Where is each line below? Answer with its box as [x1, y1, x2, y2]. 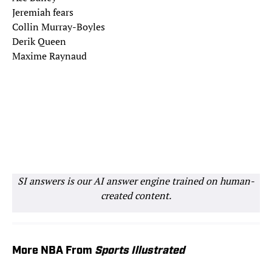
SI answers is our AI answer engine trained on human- [18, 174, 254, 188]
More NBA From [12, 245, 95, 257]
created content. [101, 189, 171, 203]
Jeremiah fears [12, 5, 73, 19]
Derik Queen [12, 35, 66, 49]
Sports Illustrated [95, 245, 185, 257]
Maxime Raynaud [12, 49, 87, 63]
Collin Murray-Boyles [12, 20, 105, 34]
